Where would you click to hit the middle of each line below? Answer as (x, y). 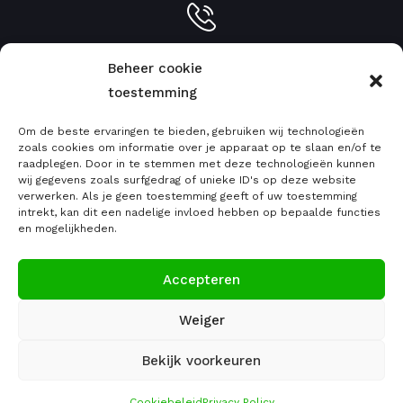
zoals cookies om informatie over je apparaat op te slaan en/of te (200, 148)
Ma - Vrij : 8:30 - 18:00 (201, 267)
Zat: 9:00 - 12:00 (201, 289)
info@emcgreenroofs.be (201, 166)
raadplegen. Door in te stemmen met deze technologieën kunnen (197, 164)
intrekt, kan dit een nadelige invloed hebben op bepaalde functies (199, 212)
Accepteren (201, 279)
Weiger (201, 320)
